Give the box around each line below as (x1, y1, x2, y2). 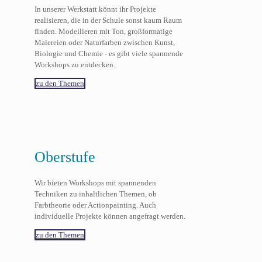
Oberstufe (34, 148, 95, 166)
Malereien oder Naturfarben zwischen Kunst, (34, 38, 175, 47)
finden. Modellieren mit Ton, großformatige (34, 27, 173, 36)
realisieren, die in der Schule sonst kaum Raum (34, 16, 182, 25)
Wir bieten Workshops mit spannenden (34, 178, 156, 188)
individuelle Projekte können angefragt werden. (34, 212, 185, 221)
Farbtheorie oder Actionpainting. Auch (34, 201, 156, 210)
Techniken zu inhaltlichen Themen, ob (34, 189, 157, 199)
